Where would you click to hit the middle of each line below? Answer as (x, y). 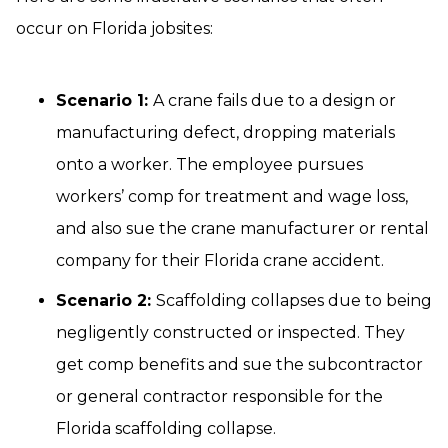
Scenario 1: (104, 101)
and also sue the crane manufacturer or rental (242, 229)
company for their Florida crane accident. (220, 261)
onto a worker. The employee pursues (209, 165)
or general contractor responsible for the (219, 397)
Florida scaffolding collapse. (166, 429)
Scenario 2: (106, 301)
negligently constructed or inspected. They (230, 333)
